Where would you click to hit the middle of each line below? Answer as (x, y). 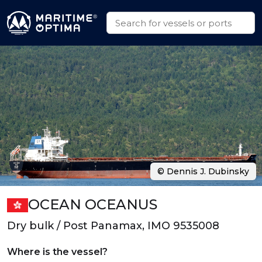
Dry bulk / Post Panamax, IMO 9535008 (113, 226)
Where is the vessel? (57, 252)
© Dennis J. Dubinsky (203, 171)
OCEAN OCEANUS (92, 204)
